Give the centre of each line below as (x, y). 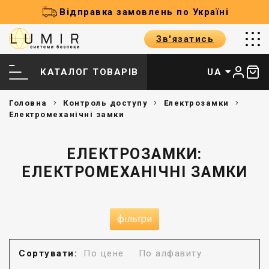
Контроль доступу (105, 103)
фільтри (134, 219)
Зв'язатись (185, 39)
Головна (28, 103)
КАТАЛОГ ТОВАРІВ (89, 72)
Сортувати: (48, 253)
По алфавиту (170, 253)
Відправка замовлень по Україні (144, 12)
